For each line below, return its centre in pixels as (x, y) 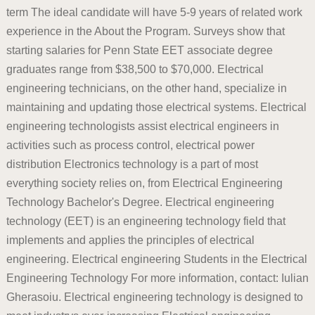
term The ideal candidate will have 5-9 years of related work (154, 12)
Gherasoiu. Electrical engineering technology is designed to (154, 297)
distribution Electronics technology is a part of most (132, 164)
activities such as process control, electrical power (130, 145)
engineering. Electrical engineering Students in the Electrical (156, 259)
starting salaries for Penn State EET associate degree (139, 50)
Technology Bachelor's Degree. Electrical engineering (140, 202)
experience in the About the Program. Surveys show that (145, 31)
